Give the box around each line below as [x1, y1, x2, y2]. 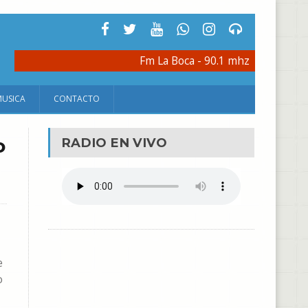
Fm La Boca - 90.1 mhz [140, 54, 250, 68]
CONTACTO [54, 93, 100, 104]
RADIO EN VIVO [60, 135, 167, 151]
